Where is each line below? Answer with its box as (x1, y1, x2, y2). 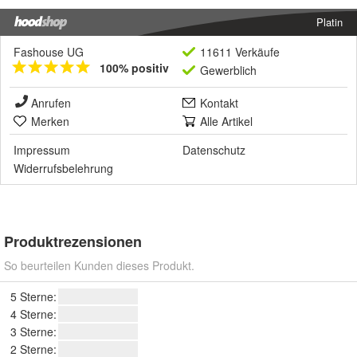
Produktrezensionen (4, 231, 142, 253)
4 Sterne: (10, 306, 57, 323)
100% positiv (100, 60, 169, 76)
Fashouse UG (14, 44, 84, 61)
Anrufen (31, 95, 71, 112)
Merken (31, 113, 69, 130)
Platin (316, 14, 343, 30)
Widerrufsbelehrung (14, 160, 113, 177)
